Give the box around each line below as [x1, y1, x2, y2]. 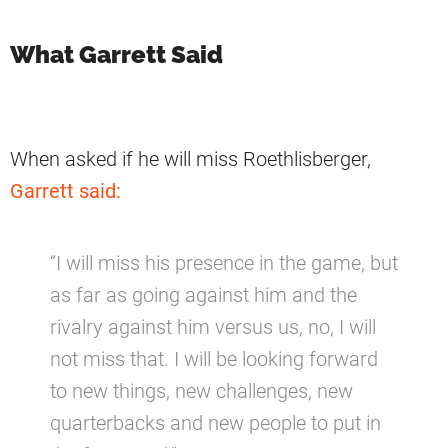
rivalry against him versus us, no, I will [50, 315, 376, 340]
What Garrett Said [10, 40, 223, 70]
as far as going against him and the [50, 283, 357, 308]
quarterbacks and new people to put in [50, 411, 381, 436]
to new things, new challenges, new [50, 379, 353, 404]
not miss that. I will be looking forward [50, 347, 378, 372]
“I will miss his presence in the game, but [50, 251, 398, 276]
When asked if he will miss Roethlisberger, [10, 147, 371, 172]
